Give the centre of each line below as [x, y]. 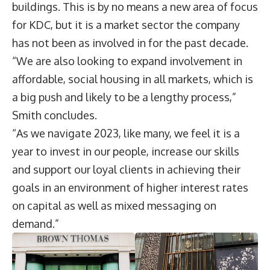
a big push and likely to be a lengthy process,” [124, 97]
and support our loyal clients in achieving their [126, 169]
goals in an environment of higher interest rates [130, 187]
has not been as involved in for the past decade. [133, 42]
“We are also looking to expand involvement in [127, 61]
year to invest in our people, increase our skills [126, 151]
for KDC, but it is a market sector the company [126, 24]
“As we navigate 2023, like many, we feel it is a [126, 133]
